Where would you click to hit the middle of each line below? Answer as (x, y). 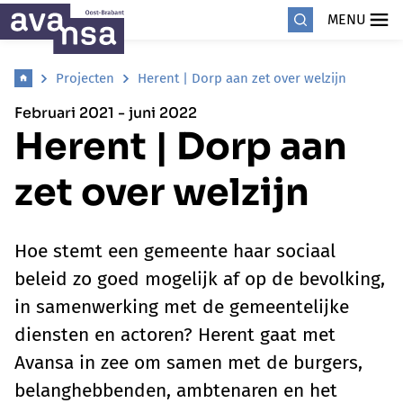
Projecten (85, 78)
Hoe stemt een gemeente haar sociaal (175, 251)
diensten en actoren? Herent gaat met (175, 335)
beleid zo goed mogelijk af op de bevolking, (200, 279)
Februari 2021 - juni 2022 (106, 113)
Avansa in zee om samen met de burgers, (188, 363)
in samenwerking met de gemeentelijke (182, 307)
